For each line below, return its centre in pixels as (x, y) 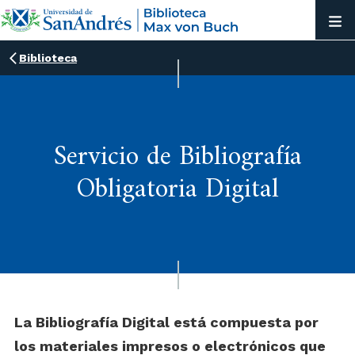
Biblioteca (48, 58)
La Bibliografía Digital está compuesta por (166, 322)
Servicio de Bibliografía (177, 158)
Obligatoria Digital (177, 190)
